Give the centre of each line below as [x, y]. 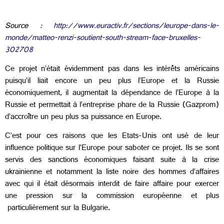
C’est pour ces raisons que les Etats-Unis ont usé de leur [112, 137]
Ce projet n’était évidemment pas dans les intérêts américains [112, 69]
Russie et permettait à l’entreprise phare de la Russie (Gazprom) [112, 105]
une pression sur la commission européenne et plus [112, 197]
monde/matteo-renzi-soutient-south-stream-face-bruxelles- [103, 38]
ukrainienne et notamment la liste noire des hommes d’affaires [112, 173]
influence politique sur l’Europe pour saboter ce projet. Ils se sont [112, 149]
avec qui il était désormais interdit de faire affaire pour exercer [112, 185]
